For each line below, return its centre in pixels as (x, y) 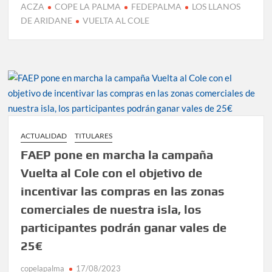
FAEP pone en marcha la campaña (117, 155)
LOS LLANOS (216, 7)
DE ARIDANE (47, 21)
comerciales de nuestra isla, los (111, 209)
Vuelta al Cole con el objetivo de (112, 173)
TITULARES (94, 136)
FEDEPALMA (157, 7)
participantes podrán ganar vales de (124, 228)
